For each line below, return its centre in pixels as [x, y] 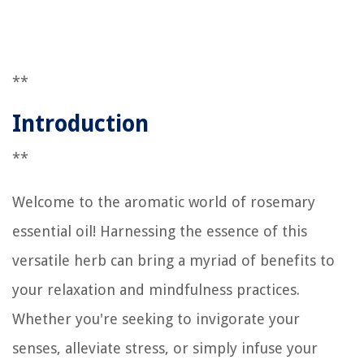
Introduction [80, 123]
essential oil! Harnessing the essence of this [160, 231]
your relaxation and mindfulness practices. [156, 289]
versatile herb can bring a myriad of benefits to [173, 260]
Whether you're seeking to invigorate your [156, 318]
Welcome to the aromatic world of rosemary [164, 201]
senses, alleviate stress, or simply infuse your [165, 348]
